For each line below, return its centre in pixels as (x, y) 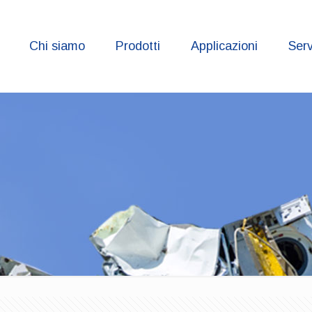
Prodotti (138, 46)
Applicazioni (224, 46)
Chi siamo (57, 46)
